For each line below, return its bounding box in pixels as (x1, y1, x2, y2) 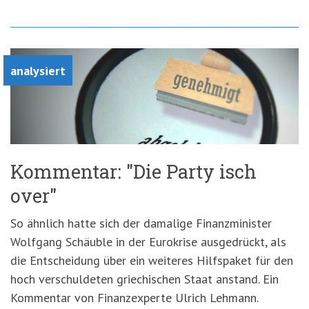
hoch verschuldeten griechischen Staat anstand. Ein (10, 270, 279, 287)
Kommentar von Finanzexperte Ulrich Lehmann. (10, 289, 259, 306)
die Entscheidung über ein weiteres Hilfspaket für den (10, 252, 293, 268)
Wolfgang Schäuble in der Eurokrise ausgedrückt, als (10, 233, 286, 250)
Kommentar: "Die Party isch (10, 159, 257, 183)
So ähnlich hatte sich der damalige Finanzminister (10, 215, 272, 231)
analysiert (10, 62, 66, 79)
